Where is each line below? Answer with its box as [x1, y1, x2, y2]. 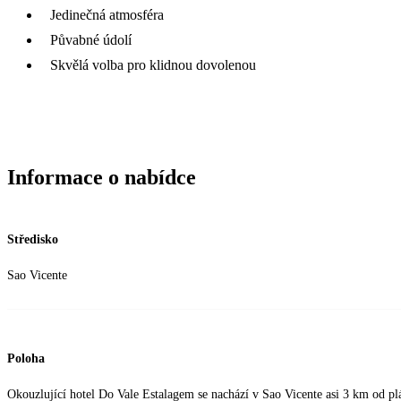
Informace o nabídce [7, 165, 196, 189]
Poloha [7, 352, 45, 366]
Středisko [7, 232, 58, 246]
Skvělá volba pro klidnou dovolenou [50, 56, 256, 73]
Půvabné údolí [50, 31, 132, 47]
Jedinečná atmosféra [50, 6, 164, 22]
